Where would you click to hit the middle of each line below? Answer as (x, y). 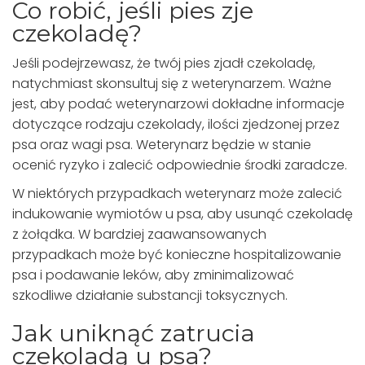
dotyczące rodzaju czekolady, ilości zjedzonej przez (176, 125)
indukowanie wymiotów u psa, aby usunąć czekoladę (182, 214)
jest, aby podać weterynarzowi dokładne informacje (178, 104)
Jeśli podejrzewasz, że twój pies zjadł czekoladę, (164, 64)
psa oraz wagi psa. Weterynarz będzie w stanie (162, 145)
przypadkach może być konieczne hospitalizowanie (177, 255)
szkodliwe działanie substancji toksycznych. (150, 296)
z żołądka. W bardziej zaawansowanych (139, 235)
